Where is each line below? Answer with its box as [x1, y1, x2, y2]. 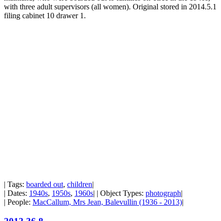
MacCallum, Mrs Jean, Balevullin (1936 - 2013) [33, 198, 182, 207]
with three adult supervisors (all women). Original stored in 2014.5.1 [4, 2, 217, 11]
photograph [146, 189, 181, 198]
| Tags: [4, 180, 26, 189]
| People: [4, 198, 33, 207]
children [67, 180, 92, 189]
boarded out [26, 180, 63, 189]
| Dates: [4, 189, 29, 198]
